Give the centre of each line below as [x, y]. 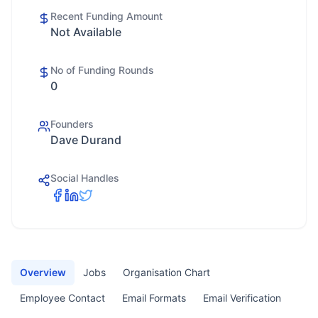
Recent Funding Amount [106, 16]
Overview [43, 272]
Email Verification [242, 298]
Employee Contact [62, 298]
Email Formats [154, 298]
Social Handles [85, 178]
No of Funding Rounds [102, 70]
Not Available [86, 32]
